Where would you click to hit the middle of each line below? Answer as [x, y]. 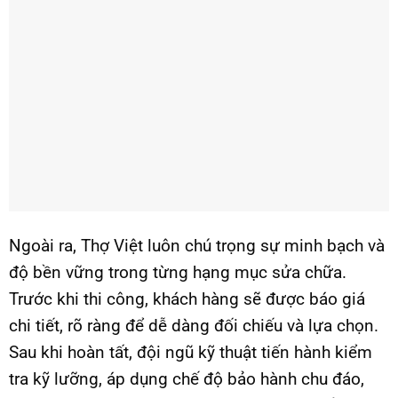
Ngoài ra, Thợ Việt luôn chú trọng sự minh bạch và [197, 246]
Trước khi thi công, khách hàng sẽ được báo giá [187, 299]
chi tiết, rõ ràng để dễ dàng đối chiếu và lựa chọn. [194, 326]
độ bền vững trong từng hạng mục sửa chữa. [178, 273]
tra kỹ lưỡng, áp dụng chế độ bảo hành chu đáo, [187, 379]
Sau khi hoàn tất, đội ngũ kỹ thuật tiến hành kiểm [191, 353]
